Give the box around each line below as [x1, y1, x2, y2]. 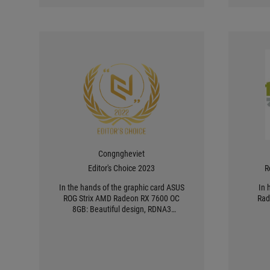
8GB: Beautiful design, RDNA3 [72, 204, 171, 214]
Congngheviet [98, 149, 145, 159]
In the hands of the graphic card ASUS [58, 183, 184, 192]
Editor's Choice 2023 [88, 163, 155, 173]
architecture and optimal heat [72, 215, 171, 225]
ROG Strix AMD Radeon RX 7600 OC [63, 193, 180, 203]
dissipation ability [92, 226, 151, 236]
